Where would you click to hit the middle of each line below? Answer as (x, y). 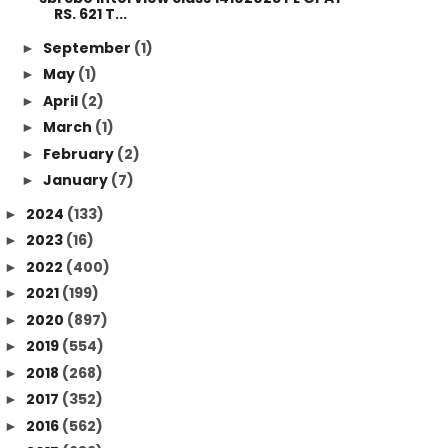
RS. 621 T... (90, 14)
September (88, 47)
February (79, 153)
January (76, 180)
